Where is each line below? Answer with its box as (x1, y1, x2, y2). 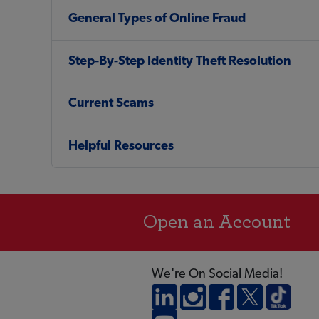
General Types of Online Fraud (68, 12, 246, 26)
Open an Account (142, 211, 291, 231)
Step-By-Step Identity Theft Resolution (68, 54, 291, 68)
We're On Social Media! (152, 267, 283, 281)
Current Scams (68, 97, 154, 111)
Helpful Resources (68, 139, 174, 153)
